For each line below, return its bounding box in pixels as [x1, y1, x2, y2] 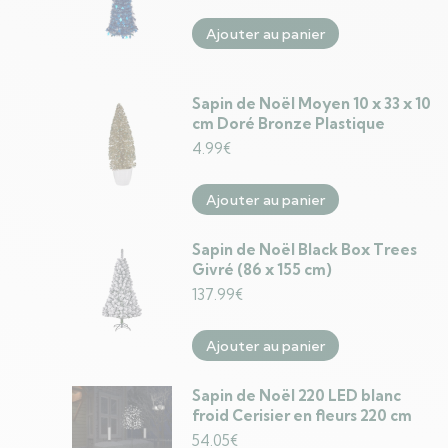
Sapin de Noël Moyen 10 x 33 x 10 [192, 94, 431, 113]
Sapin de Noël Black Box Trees [192, 240, 417, 259]
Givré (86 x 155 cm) [192, 260, 332, 279]
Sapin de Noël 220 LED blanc [192, 386, 401, 405]
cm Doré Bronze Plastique [192, 114, 385, 133]
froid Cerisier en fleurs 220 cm [192, 406, 412, 425]
